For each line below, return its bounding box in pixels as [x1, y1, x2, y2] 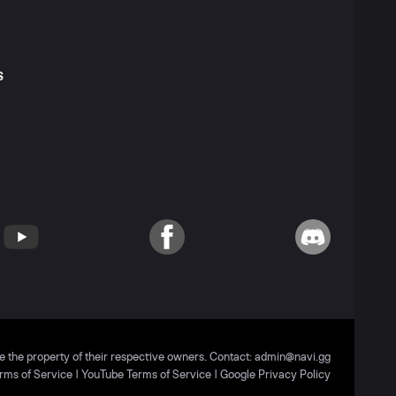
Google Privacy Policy [220, 369, 331, 381]
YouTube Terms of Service [81, 369, 211, 381]
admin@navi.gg [255, 352, 331, 363]
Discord [293, 238, 333, 250]
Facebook [148, 238, 197, 250]
